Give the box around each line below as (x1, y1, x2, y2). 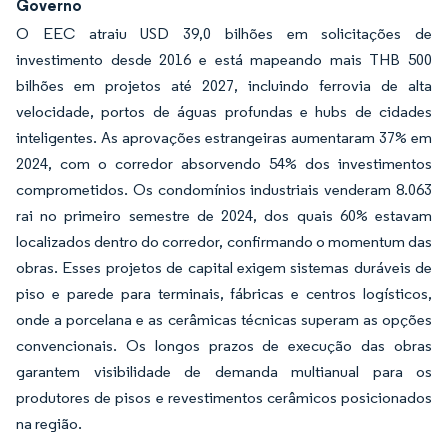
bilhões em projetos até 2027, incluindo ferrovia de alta (16, 76, 432, 95)
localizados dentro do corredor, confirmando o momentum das (16, 232, 432, 251)
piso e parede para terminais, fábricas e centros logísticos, (16, 284, 432, 303)
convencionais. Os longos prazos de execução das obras (16, 336, 432, 355)
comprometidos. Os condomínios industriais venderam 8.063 (16, 180, 432, 199)
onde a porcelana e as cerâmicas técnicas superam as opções (16, 310, 432, 329)
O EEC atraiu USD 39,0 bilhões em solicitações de (16, 24, 432, 43)
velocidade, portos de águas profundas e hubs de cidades (16, 102, 432, 121)
